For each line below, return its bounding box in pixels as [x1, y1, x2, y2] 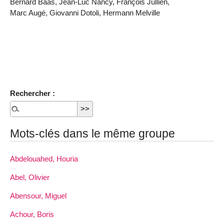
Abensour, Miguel [10, 191, 66, 200]
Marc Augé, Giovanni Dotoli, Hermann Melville [10, 8, 160, 17]
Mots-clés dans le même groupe [10, 127, 175, 140]
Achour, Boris [10, 210, 54, 219]
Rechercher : [10, 88, 55, 97]
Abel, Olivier [10, 172, 49, 181]
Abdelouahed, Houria [10, 154, 78, 163]
